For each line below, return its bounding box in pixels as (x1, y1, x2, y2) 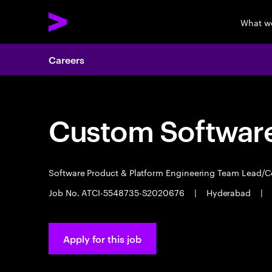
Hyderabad (203, 185, 254, 199)
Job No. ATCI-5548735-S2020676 (49, 185, 187, 199)
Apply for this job (63, 232, 141, 245)
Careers (49, 53, 84, 66)
